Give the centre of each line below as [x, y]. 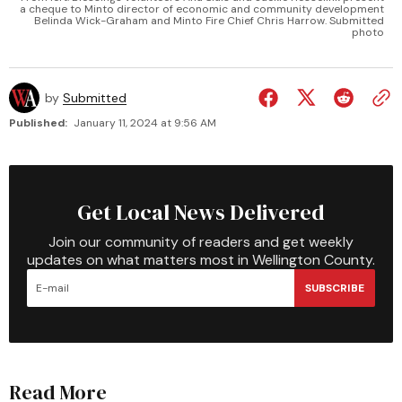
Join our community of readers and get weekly [201, 242]
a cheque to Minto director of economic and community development [202, 9]
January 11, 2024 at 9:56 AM [145, 123]
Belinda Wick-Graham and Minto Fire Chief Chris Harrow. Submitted [209, 21]
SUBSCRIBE [335, 288]
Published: [38, 123]
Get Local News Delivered [201, 213]
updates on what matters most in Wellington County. [201, 260]
